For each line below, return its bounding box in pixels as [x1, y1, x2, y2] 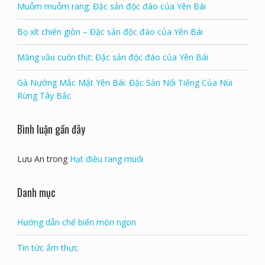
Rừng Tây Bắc [17, 89, 71, 101]
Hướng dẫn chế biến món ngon [17, 216, 136, 228]
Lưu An [17, 153, 44, 164]
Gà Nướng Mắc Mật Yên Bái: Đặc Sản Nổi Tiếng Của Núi [17, 76, 232, 88]
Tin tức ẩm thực [17, 241, 78, 253]
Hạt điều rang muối [69, 153, 143, 164]
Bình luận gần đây [17, 121, 85, 137]
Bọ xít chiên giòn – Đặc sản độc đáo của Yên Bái [17, 25, 203, 37]
